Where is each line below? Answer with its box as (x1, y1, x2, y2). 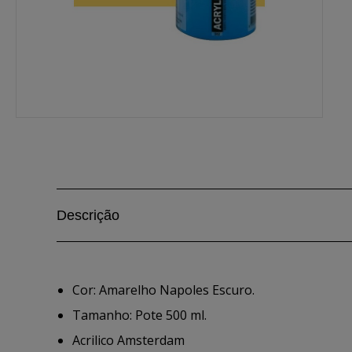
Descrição (57, 207, 119, 223)
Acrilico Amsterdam (72, 332, 185, 349)
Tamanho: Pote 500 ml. (72, 306, 207, 324)
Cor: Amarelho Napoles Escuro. (72, 281, 255, 299)
